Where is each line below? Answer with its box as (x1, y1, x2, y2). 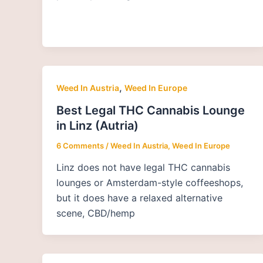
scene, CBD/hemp (56, 207, 135, 220)
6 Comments (56, 140, 104, 150)
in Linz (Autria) (56, 118, 139, 133)
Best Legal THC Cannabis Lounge (56, 103, 245, 117)
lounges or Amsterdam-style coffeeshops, (56, 177, 243, 189)
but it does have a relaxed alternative (56, 192, 222, 204)
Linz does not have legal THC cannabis (56, 161, 230, 174)
